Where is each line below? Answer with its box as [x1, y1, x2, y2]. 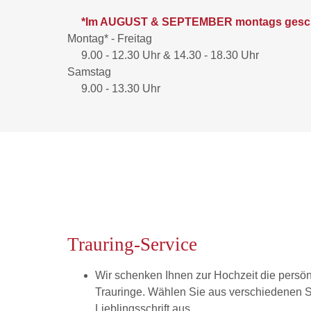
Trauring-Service [67, 233, 197, 255]
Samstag [67, 66, 111, 78]
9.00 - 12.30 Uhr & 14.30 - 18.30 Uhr [81, 49, 259, 61]
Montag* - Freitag [67, 33, 152, 44]
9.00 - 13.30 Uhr [81, 83, 160, 94]
